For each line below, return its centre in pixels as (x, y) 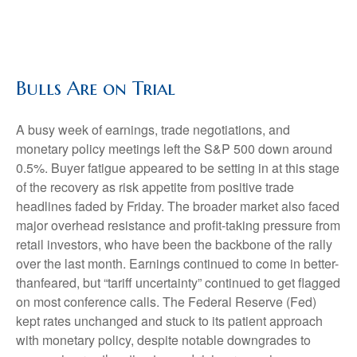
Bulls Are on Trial (96, 88)
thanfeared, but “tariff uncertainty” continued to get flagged (178, 282)
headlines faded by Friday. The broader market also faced (178, 206)
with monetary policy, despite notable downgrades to (163, 340)
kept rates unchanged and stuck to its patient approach (169, 321)
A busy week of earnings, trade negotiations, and (153, 129)
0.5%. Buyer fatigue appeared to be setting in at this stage (178, 168)
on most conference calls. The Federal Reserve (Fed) (166, 302)
